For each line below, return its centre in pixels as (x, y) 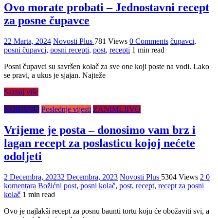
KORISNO (22, 109)
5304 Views (180, 177)
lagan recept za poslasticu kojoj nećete (100, 143)
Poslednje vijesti (66, 109)
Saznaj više (21, 91)
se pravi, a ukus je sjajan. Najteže (55, 75)
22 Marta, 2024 (27, 41)
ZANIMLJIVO (117, 109)
